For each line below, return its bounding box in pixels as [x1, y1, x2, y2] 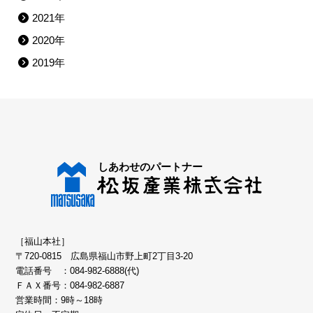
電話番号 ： [15, 266, 71, 277]
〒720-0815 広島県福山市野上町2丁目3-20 [15, 252, 194, 262]
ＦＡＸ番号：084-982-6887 [15, 281, 125, 291]
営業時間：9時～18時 [15, 296, 103, 306]
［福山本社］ [15, 237, 71, 247]
